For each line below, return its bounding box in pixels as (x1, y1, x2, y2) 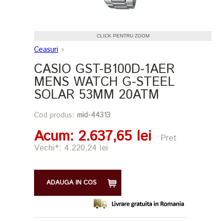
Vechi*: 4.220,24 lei (34, 142, 108, 154)
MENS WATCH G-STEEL (34, 73, 175, 91)
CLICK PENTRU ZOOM (96, 33, 149, 38)
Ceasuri (34, 44, 58, 55)
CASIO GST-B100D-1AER (34, 60, 175, 78)
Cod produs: (34, 110, 77, 120)
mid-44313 (77, 110, 110, 120)
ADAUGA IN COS (46, 178, 97, 187)
